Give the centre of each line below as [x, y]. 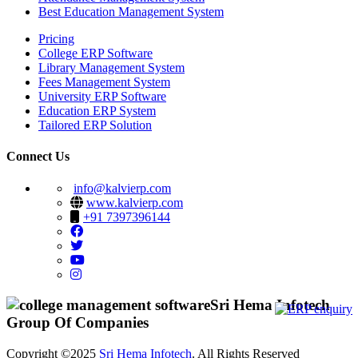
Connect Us [38, 157]
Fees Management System [104, 82]
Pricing [56, 39]
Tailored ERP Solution [95, 125]
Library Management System [111, 68]
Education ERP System [97, 111]
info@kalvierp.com [122, 188]
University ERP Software [102, 97]
